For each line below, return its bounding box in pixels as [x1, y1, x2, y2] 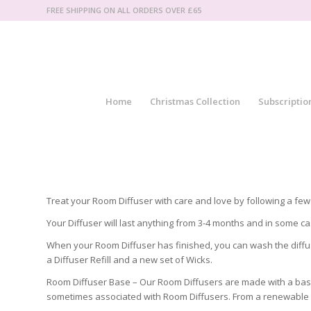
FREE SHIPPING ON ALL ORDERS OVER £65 [47, 5, 201, 15]
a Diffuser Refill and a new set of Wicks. [47, 253, 212, 267]
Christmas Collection [149, 95, 240, 108]
